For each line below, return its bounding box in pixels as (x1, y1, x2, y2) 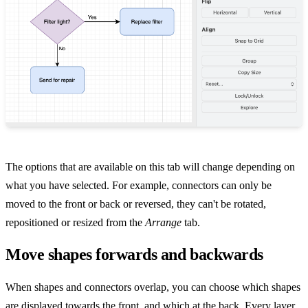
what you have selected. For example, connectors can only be (5, 179, 272, 192)
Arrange (145, 217, 181, 229)
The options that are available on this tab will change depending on (5, 161, 295, 173)
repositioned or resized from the (5, 217, 145, 229)
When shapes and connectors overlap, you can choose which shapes (5, 281, 300, 294)
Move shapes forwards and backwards (5, 245, 263, 264)
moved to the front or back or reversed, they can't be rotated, (5, 198, 266, 210)
